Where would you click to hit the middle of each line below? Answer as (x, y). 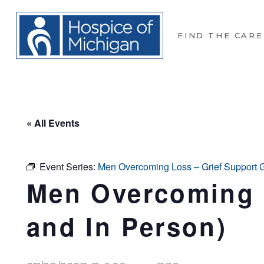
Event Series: (69, 166)
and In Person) (127, 226)
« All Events (53, 123)
